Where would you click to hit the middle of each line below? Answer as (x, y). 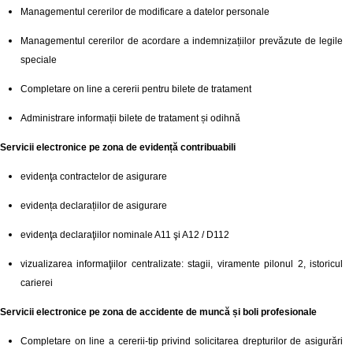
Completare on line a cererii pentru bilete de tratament (136, 89)
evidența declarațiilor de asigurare (94, 206)
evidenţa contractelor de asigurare (94, 177)
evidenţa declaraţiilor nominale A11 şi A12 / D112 (125, 235)
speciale (39, 60)
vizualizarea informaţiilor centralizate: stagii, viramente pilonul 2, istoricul (182, 264)
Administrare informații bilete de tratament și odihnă (130, 119)
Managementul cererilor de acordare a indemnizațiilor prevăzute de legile (182, 41)
